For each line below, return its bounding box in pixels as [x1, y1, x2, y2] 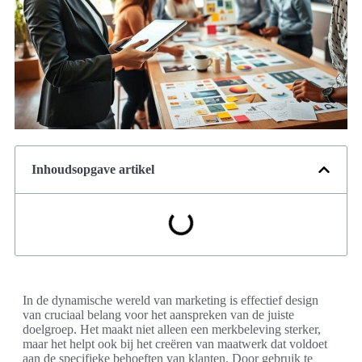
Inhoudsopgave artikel [32, 162, 154, 177]
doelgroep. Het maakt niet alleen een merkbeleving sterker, [23, 322, 321, 337]
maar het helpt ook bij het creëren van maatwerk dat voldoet [23, 337, 327, 351]
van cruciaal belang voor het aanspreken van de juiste [23, 308, 294, 322]
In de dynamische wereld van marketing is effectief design [23, 293, 318, 308]
